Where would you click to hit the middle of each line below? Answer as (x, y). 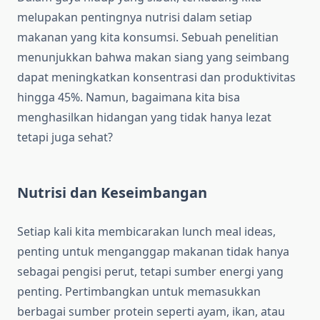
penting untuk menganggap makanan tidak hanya (153, 252)
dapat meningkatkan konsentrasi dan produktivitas (156, 77)
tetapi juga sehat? (65, 137)
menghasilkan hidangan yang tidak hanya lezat (144, 117)
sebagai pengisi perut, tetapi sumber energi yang (150, 272)
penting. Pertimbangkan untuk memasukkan (139, 292)
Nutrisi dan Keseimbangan (112, 193)
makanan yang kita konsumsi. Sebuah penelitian (148, 37)
